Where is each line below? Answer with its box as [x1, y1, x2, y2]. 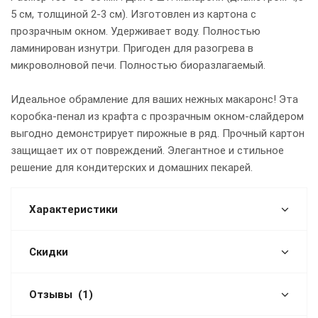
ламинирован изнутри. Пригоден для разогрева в [11, 42, 253, 55]
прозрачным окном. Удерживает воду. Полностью [11, 25, 261, 38]
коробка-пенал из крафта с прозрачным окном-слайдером [11, 110, 304, 123]
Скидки [29, 246, 68, 258]
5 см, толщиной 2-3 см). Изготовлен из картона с [11, 8, 256, 21]
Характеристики [29, 203, 118, 216]
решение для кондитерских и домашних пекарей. [11, 161, 253, 174]
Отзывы [29, 288, 72, 301]
